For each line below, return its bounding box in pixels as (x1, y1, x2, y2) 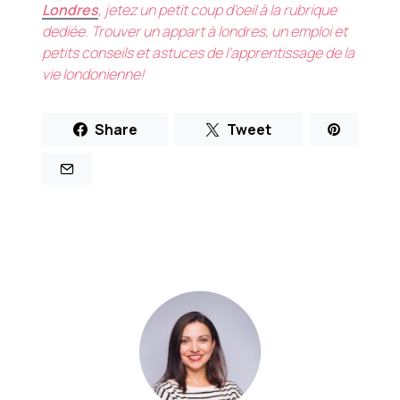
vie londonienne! (42, 64, 148, 85)
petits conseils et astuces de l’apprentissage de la (42, 43, 355, 63)
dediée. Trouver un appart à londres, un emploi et (42, 21, 348, 42)
